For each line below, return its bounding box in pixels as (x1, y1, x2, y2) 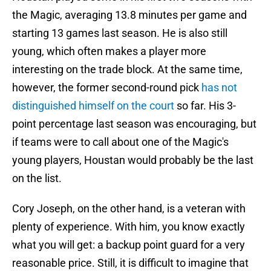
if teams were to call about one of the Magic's (12, 135, 229, 149)
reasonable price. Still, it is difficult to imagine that (12, 256, 249, 270)
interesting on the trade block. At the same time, (12, 63, 243, 76)
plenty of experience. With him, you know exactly (12, 220, 245, 233)
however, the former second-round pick (12, 81, 201, 94)
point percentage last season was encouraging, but (12, 117, 256, 131)
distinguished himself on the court (12, 99, 174, 113)
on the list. (12, 172, 64, 185)
